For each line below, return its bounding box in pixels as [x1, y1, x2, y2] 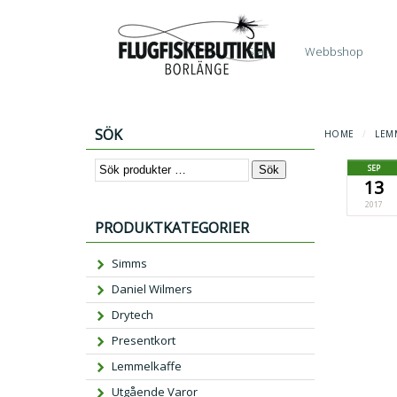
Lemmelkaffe [112, 358, 183, 375]
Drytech [112, 307, 154, 323]
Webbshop [304, 43, 363, 59]
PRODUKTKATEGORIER [95, 218, 249, 238]
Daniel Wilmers [112, 281, 193, 298]
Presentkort [112, 332, 176, 349]
